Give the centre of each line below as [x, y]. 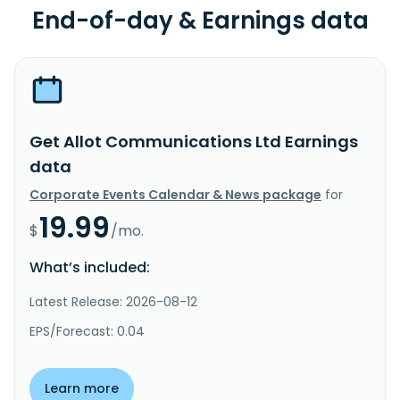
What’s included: [90, 267]
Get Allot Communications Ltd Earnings [194, 141]
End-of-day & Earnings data [200, 20]
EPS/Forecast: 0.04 [87, 331]
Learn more [82, 388]
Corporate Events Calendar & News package [175, 194]
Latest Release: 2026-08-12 [113, 301]
